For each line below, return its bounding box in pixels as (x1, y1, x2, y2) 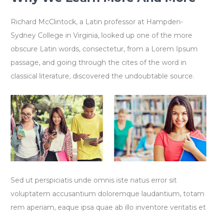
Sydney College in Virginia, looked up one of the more (11, 31, 193, 40)
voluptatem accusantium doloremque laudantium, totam (11, 189, 205, 198)
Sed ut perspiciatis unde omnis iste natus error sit (11, 175, 177, 185)
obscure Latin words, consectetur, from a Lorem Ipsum (11, 44, 198, 53)
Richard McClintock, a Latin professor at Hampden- (11, 17, 184, 26)
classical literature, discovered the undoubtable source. (11, 71, 195, 80)
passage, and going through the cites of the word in (11, 58, 187, 67)
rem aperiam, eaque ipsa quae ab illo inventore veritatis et (11, 202, 206, 212)
